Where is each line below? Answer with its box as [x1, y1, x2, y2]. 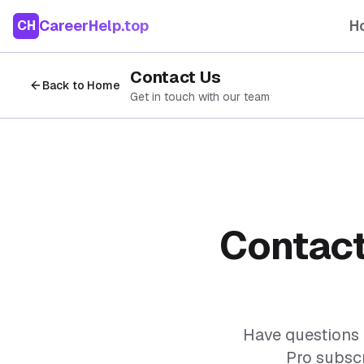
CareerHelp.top [39, 16, 149, 35]
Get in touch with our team [130, 89, 270, 104]
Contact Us [130, 67, 221, 88]
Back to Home [42, 78, 120, 93]
